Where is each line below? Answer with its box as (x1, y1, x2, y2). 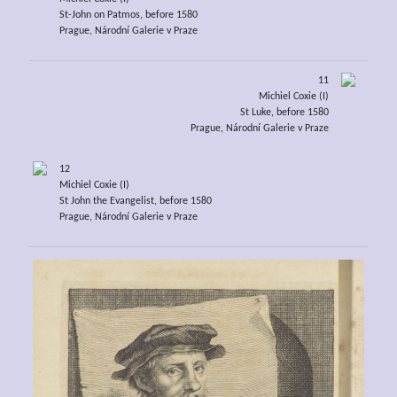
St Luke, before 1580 (240, 107, 330, 119)
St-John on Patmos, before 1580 (58, 9, 198, 20)
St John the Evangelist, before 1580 (58, 196, 212, 207)
